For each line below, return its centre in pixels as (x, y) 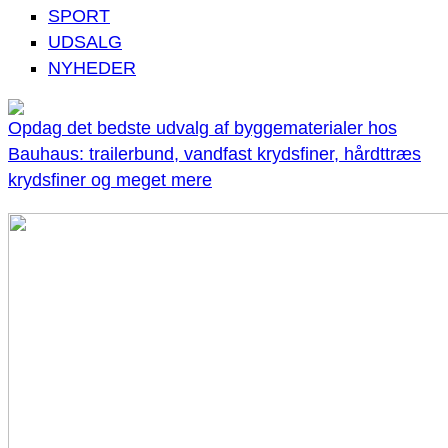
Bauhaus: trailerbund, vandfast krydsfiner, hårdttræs (214, 154)
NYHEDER (92, 68)
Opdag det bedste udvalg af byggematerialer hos (202, 128)
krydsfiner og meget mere (110, 180)
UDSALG (85, 42)
